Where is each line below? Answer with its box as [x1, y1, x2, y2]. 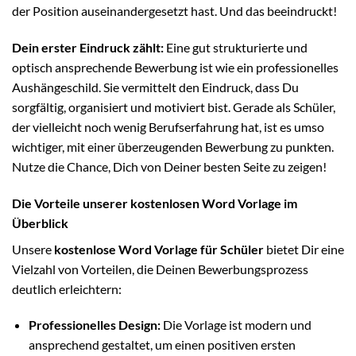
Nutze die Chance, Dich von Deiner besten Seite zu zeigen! [12, 158, 327, 174]
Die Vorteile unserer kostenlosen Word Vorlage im [12, 195, 297, 211]
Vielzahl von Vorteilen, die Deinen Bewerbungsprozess [12, 261, 308, 277]
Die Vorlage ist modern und [160, 317, 311, 333]
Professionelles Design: [28, 317, 161, 333]
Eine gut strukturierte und [164, 39, 308, 55]
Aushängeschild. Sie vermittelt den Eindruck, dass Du [12, 79, 299, 95]
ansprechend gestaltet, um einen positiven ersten [28, 337, 296, 353]
